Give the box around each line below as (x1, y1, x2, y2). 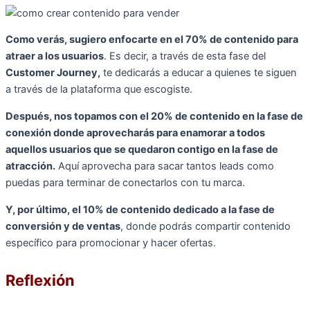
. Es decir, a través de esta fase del (104, 50, 266, 63)
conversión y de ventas (6, 219, 120, 232)
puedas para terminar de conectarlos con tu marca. (6, 176, 245, 190)
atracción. (6, 160, 55, 173)
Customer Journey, (6, 66, 100, 80)
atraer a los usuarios (6, 50, 104, 63)
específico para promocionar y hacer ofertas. (6, 236, 216, 249)
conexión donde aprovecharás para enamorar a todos (6, 127, 265, 140)
